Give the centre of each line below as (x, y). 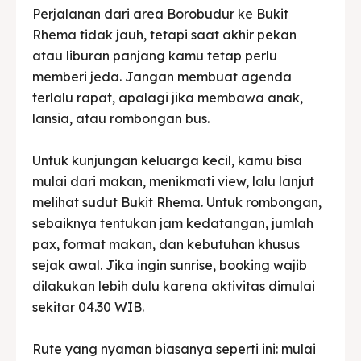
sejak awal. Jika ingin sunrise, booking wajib (170, 265)
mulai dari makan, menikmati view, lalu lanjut (173, 181)
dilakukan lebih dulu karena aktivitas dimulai (174, 286)
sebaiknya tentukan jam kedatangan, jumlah (173, 223)
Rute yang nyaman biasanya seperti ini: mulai (174, 349)
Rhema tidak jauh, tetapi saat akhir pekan (164, 34)
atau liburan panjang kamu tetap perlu (155, 55)
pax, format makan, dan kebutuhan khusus (166, 244)
